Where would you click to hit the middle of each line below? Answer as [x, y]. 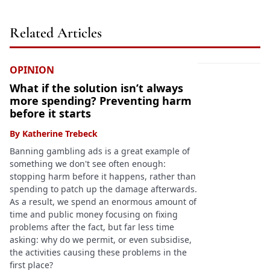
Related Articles [56, 33]
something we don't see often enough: [88, 164]
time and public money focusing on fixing [94, 215]
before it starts [50, 114]
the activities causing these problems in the [98, 253]
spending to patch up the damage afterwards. [103, 189]
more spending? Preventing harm [101, 101]
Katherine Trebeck [60, 134]
